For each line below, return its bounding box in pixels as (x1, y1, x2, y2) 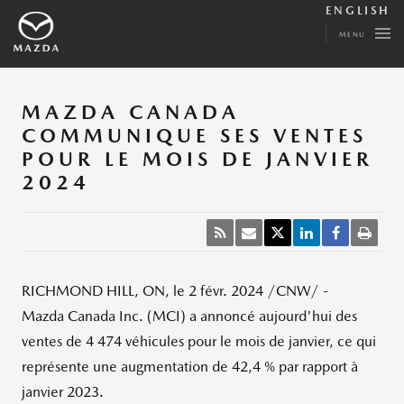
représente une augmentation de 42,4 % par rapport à (22, 358, 358, 375)
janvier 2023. (22, 383, 104, 400)
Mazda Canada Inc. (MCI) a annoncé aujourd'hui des (22, 308, 357, 325)
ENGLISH (325, 4, 390, 17)
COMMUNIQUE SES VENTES (22, 124, 367, 147)
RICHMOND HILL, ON (22, 282, 165, 299)
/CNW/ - (263, 282, 328, 299)
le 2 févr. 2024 (173, 282, 263, 299)
